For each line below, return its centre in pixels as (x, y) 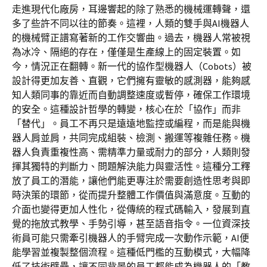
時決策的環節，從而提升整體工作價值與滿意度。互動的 (131, 195)
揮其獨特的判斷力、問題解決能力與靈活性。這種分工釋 (131, 166)
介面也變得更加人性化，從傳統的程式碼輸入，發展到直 (131, 209)
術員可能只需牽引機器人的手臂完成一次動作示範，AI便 (131, 238)
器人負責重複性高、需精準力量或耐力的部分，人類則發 (131, 152)
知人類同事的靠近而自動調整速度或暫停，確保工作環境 (131, 95)
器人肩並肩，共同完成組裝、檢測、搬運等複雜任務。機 (131, 138)
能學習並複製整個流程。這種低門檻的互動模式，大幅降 (131, 252)
